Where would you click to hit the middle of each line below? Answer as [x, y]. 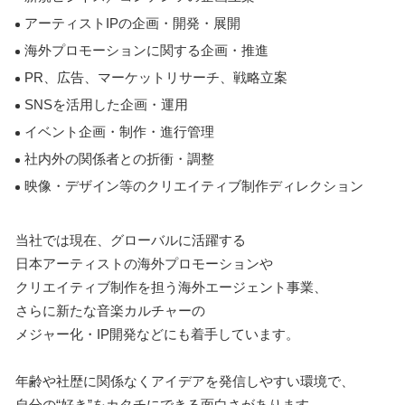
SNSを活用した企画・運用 [106, 104]
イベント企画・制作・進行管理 [119, 132]
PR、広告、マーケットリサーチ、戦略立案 [156, 77]
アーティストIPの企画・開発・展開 [132, 23]
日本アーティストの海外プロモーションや [144, 264]
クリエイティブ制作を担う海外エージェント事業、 [171, 287]
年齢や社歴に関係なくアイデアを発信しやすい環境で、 [185, 381]
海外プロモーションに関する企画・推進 [146, 50]
